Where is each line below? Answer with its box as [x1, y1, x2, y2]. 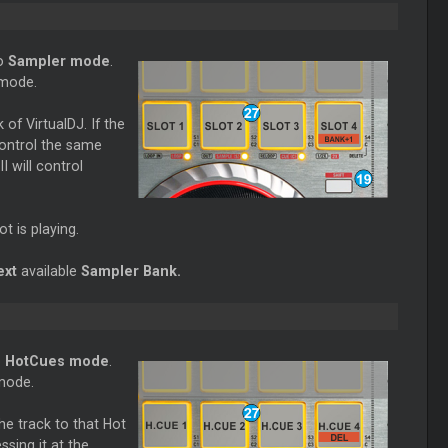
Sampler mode [7, 53, 110, 70]
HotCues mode [4, 353, 109, 370]
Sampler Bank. [80, 263, 181, 280]
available [20, 263, 81, 280]
